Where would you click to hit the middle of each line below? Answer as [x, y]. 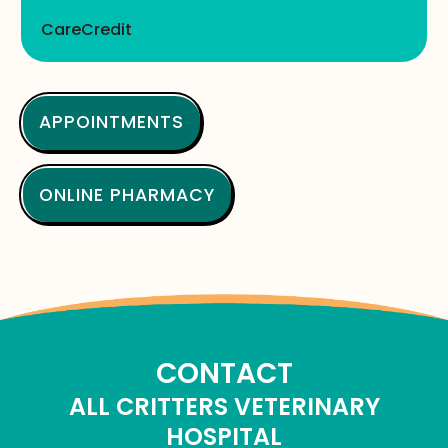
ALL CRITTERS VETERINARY [224, 406]
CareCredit [86, 29]
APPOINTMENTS [112, 122]
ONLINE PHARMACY [127, 194]
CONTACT [224, 373]
